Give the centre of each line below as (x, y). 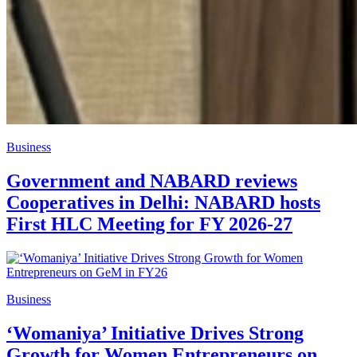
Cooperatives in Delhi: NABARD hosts (163, 202)
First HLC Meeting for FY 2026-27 (149, 224)
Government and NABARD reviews (152, 180)
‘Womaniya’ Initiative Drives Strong (155, 333)
